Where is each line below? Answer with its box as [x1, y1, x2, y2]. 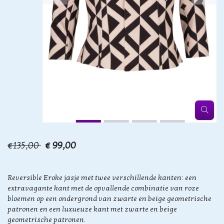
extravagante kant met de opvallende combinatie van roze [7, 184, 199, 192]
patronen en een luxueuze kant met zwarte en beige [7, 205, 177, 213]
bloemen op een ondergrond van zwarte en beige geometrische [7, 194, 211, 203]
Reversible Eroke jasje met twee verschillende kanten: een [7, 173, 196, 182]
